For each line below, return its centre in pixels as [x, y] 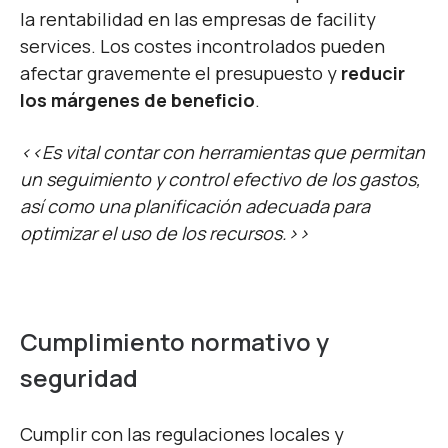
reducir [373, 73]
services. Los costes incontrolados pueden [202, 46]
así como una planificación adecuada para [195, 206]
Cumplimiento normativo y [174, 342]
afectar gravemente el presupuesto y [180, 73]
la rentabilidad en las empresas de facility [198, 19]
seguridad [79, 378]
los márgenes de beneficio [137, 100]
